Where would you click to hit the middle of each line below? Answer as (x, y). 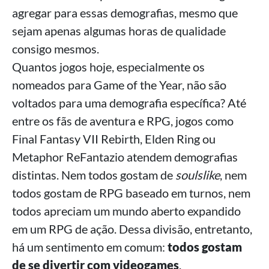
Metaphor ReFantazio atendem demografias (125, 157)
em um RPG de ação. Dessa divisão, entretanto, (132, 229)
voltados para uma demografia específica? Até (129, 103)
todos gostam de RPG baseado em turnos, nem (131, 193)
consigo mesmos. (56, 49)
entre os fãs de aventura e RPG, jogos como (123, 121)
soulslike (198, 175)
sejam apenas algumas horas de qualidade (119, 31)
